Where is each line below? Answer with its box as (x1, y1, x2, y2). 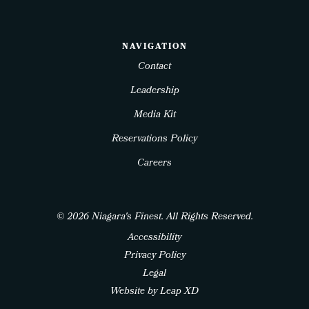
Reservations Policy (112, 132, 197, 148)
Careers (137, 156, 172, 172)
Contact (138, 59, 171, 76)
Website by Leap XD (110, 284, 199, 301)
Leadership (130, 83, 179, 100)
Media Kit (133, 108, 176, 124)
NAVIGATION (122, 41, 187, 55)
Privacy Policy (123, 248, 186, 265)
